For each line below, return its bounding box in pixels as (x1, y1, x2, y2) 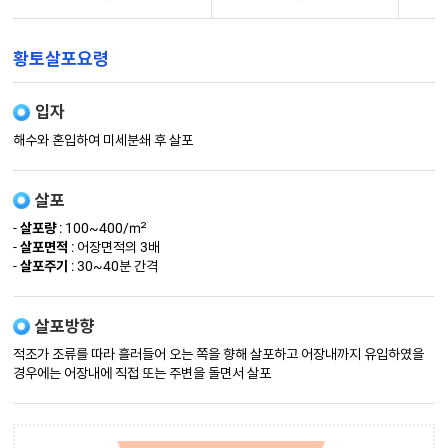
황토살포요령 (13, 48, 110, 70)
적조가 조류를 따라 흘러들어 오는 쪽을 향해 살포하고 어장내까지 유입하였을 (13, 346, 425, 363)
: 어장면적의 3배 (68, 239, 161, 256)
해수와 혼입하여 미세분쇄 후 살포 (13, 132, 194, 149)
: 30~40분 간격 (68, 258, 159, 275)
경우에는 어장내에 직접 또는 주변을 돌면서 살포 (13, 365, 272, 382)
